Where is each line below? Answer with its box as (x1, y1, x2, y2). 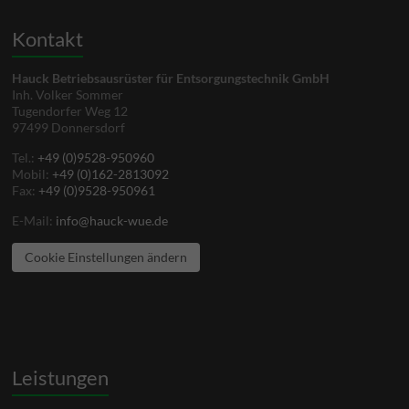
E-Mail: (12, 213, 57, 228)
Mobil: (12, 166, 53, 182)
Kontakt (12, 26, 84, 51)
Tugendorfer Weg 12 (12, 103, 129, 119)
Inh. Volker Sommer (12, 87, 124, 102)
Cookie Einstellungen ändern (25, 249, 188, 265)
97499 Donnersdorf (12, 120, 126, 135)
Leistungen (12, 365, 110, 390)
